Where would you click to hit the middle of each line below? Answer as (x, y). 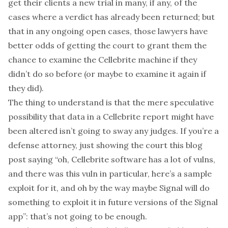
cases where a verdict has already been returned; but (111, 17)
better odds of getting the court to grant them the (107, 45)
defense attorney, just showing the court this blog (105, 145)
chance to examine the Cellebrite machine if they (103, 60)
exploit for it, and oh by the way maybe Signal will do (109, 188)
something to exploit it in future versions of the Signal (113, 202)
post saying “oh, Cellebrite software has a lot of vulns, (112, 159)
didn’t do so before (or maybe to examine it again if (107, 74)
